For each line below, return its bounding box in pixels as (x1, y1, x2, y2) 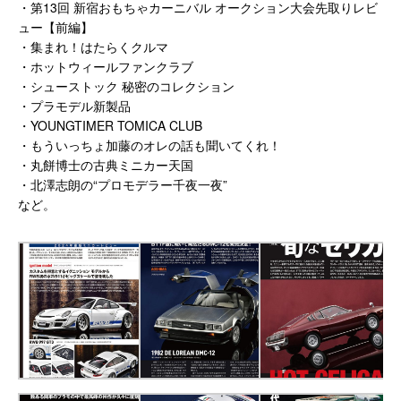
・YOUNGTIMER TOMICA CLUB (18, 115, 202, 134)
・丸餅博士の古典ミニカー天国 (18, 155, 193, 174)
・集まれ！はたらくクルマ (18, 37, 168, 55)
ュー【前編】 (18, 17, 93, 36)
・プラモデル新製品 (18, 96, 131, 115)
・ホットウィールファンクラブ (18, 56, 193, 75)
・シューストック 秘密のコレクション (18, 76, 235, 95)
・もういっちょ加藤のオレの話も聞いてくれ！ (18, 135, 281, 154)
